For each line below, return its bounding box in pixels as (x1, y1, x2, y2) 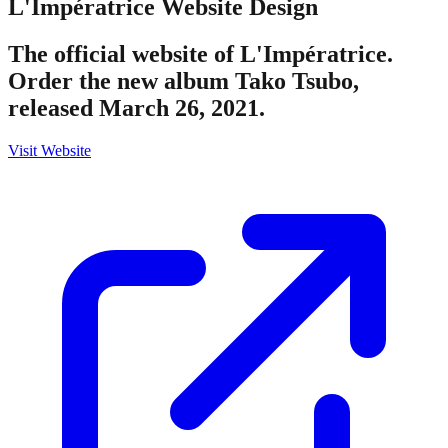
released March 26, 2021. (8, 94, 265, 121)
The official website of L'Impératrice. (8, 40, 393, 67)
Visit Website (8, 141, 91, 159)
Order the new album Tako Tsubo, (8, 67, 359, 94)
